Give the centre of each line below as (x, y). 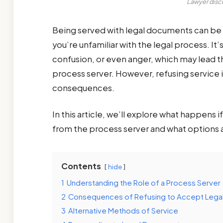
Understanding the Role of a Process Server (143, 182)
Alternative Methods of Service (123, 210)
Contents (81, 166)
